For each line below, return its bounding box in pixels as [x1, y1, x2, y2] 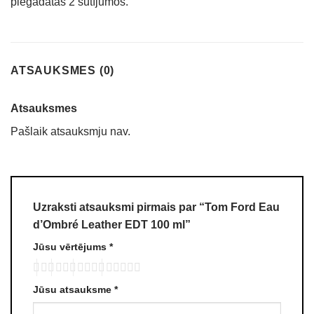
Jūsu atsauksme [33, 284, 114, 296]
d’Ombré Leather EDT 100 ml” [33, 218, 191, 231]
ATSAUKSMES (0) [11, 64, 115, 76]
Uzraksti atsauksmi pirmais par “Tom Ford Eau [33, 200, 280, 213]
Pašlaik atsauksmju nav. [11, 125, 130, 137]
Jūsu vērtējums [33, 240, 109, 252]
